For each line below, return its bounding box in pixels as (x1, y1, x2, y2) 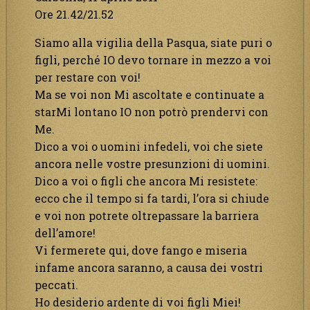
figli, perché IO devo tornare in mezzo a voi (35, 52, 271, 67)
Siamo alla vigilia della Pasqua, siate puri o (35, 35, 272, 50)
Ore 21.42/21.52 (35, 6, 113, 21)
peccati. (35, 277, 84, 292)
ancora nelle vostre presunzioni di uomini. (35, 156, 270, 171)
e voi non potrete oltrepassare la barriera (35, 208, 259, 223)
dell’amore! (35, 225, 95, 240)
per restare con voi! (35, 69, 140, 84)
